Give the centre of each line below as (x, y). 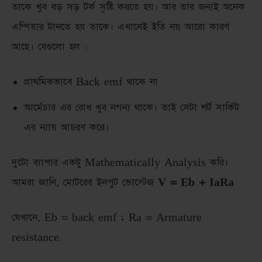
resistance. (37, 238)
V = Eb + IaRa (196, 183)
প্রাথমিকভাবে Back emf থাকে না (91, 82)
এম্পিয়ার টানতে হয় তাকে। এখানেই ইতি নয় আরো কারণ (120, 27)
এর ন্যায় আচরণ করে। (66, 128)
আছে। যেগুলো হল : (49, 47)
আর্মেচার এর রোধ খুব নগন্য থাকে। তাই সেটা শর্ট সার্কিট (132, 108)
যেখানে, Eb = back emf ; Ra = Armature (107, 218)
